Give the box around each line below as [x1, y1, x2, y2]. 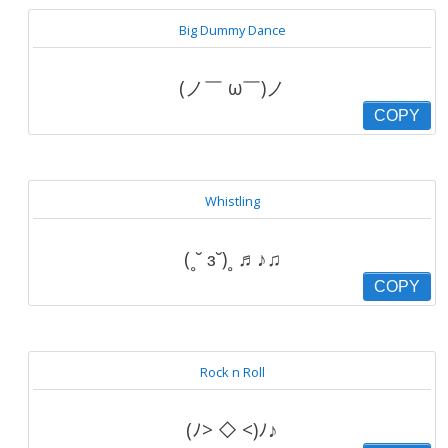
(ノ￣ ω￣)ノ [179, 74, 285, 101]
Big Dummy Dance [178, 21, 286, 39]
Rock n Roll [199, 363, 265, 381]
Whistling [204, 192, 260, 210]
